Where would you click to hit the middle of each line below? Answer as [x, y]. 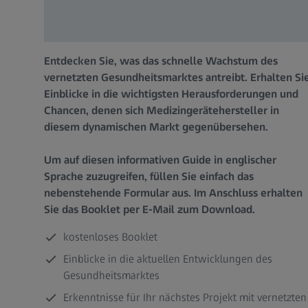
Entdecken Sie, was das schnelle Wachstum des [161, 61]
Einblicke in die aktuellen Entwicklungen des [168, 259]
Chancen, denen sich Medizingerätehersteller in [162, 111]
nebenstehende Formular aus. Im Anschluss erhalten [173, 193]
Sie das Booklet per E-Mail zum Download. [150, 210]
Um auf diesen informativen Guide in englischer [160, 160]
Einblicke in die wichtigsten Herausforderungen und [171, 94]
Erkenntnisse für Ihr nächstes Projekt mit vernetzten [185, 298]
